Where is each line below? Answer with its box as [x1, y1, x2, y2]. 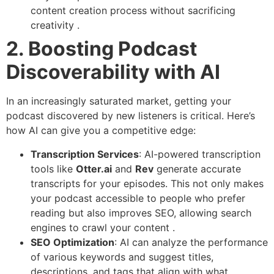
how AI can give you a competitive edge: [6, 124, 196, 137]
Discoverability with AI [6, 60, 220, 84]
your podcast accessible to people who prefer [31, 191, 245, 204]
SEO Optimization [31, 235, 114, 248]
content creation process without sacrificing [31, 4, 235, 17]
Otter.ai [76, 162, 112, 175]
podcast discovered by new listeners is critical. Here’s [6, 109, 255, 122]
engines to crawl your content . [31, 221, 175, 234]
